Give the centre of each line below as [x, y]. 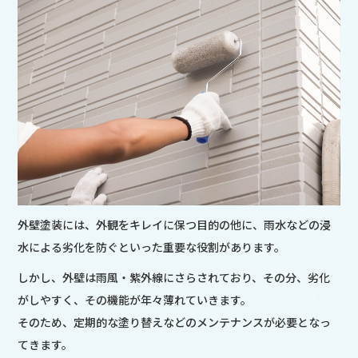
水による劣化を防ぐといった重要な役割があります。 [152, 247]
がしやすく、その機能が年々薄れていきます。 [135, 299]
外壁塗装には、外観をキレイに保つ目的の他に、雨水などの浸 [175, 224]
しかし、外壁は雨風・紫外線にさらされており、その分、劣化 [174, 277]
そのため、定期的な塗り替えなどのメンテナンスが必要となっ [175, 322]
